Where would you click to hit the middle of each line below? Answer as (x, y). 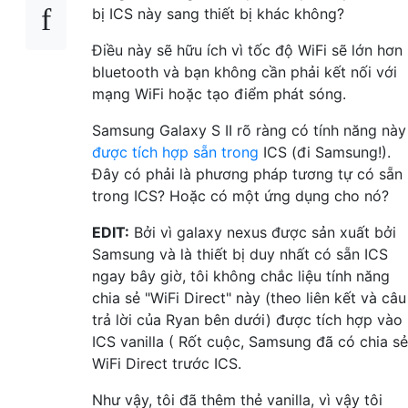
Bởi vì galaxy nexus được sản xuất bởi (263, 232)
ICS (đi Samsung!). (325, 152)
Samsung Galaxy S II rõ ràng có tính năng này (249, 130)
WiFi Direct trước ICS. (167, 363)
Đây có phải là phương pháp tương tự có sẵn (247, 173)
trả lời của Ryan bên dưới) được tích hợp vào (247, 319)
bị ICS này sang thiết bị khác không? (218, 13)
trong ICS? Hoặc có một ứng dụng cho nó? (240, 195)
